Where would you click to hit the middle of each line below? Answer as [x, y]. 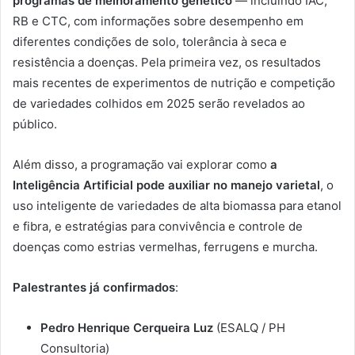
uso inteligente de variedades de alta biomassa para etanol [177, 205]
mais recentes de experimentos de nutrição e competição [174, 82]
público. [35, 124]
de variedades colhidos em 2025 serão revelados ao [159, 103]
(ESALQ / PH [249, 327]
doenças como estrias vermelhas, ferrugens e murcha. [165, 246]
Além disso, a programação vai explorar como [141, 164]
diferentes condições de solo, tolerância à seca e [150, 41]
